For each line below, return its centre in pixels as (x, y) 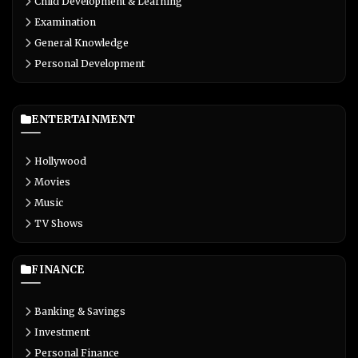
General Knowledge (82, 43)
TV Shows (59, 224)
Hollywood (60, 161)
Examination (65, 22)
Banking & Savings (80, 312)
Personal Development (89, 64)
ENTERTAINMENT (84, 120)
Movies (52, 182)
